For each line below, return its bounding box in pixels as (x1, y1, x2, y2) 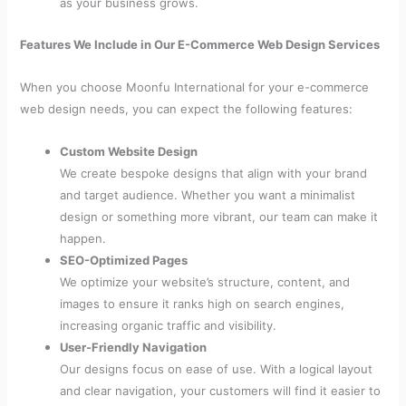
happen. (60, 231, 107, 246)
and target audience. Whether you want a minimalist (60, 188, 356, 203)
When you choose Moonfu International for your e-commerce (20, 79, 370, 94)
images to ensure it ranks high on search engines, (60, 296, 345, 312)
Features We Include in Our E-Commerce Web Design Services (20, 36, 381, 52)
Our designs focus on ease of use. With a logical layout (60, 362, 373, 377)
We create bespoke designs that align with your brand (60, 166, 368, 181)
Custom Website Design (60, 144, 198, 159)
